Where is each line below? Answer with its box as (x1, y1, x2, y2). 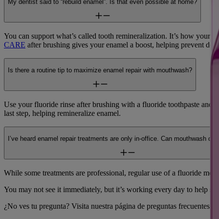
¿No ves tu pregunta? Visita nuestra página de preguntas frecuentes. (4, 201, 212, 210)
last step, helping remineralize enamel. (4, 109, 121, 117)
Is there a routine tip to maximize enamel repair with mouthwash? (8, 66, 192, 74)
